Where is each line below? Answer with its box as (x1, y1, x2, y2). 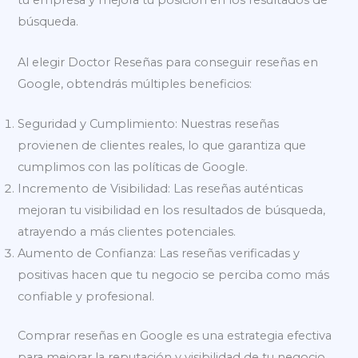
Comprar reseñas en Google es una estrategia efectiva (18, 328, 332, 343)
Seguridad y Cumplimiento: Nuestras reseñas (18, 117, 280, 132)
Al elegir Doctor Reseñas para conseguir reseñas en (18, 54, 319, 70)
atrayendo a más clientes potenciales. (18, 225, 237, 240)
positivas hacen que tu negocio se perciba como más (18, 268, 330, 283)
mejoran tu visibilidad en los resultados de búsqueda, (18, 203, 326, 218)
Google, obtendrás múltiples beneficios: (18, 76, 253, 91)
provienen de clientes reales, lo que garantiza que (18, 138, 307, 153)
